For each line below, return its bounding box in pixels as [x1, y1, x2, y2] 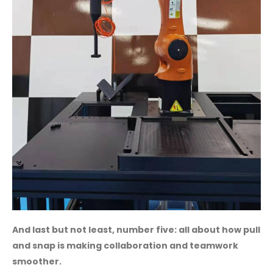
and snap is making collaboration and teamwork [12, 239, 238, 252]
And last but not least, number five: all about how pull [12, 223, 260, 236]
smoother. [12, 255, 62, 268]
